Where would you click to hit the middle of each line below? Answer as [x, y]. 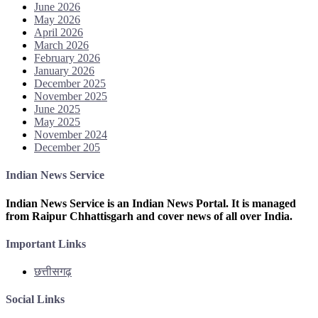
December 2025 [70, 84]
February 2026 [67, 58]
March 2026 [61, 45]
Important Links [46, 243]
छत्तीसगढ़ [53, 272]
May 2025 [57, 122]
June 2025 [57, 109]
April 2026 [59, 33]
